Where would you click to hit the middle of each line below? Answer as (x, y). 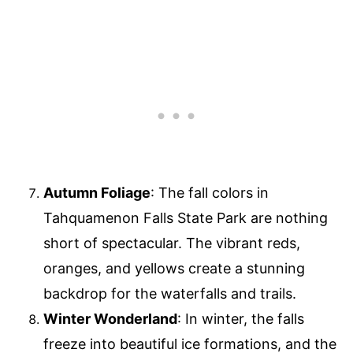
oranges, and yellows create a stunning (174, 268)
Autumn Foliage (97, 192)
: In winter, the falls (241, 318)
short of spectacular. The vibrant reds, (172, 243)
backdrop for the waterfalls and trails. (170, 293)
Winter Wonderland (110, 318)
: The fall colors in (210, 192)
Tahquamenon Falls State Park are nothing (186, 217)
